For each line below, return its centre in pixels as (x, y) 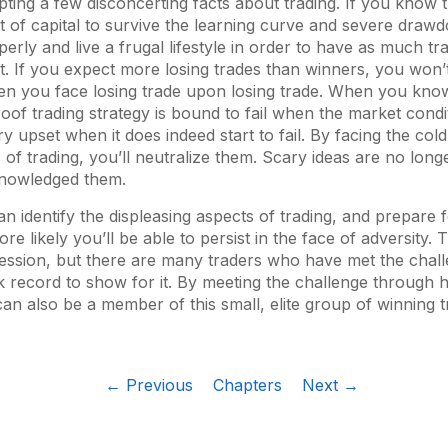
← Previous (148, 385)
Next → (330, 385)
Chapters (247, 385)
